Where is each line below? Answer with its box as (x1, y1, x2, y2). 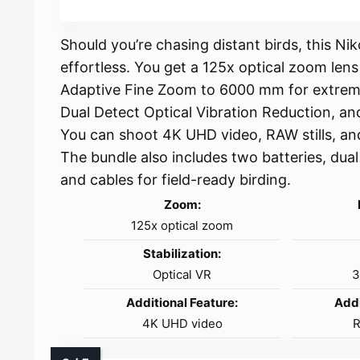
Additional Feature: (126, 294, 239, 310)
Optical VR (153, 266, 212, 282)
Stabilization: (143, 245, 222, 261)
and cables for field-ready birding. (60, 170, 292, 188)
